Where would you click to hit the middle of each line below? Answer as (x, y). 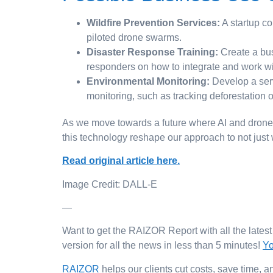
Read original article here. (121, 161)
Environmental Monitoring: (148, 81)
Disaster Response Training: (152, 52)
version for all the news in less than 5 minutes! (162, 246)
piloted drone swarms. (134, 37)
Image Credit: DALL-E (110, 184)
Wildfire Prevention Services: (153, 23)
